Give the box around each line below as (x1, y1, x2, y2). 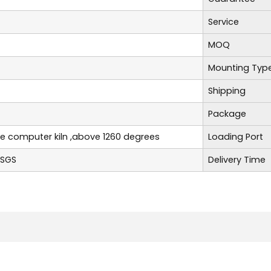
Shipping (208, 84, 246, 97)
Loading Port (208, 130, 263, 143)
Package (208, 107, 246, 120)
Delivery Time (208, 153, 266, 166)
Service (208, 15, 239, 28)
